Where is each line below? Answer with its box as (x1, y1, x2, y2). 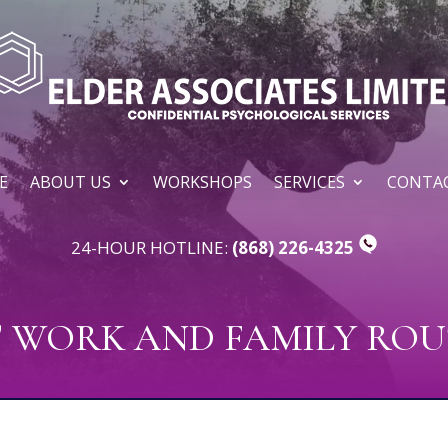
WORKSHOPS (152, 170, 252, 193)
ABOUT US (29, 170, 111, 193)
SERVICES (273, 170, 345, 193)
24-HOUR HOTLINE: (70, 235, 232, 259)
